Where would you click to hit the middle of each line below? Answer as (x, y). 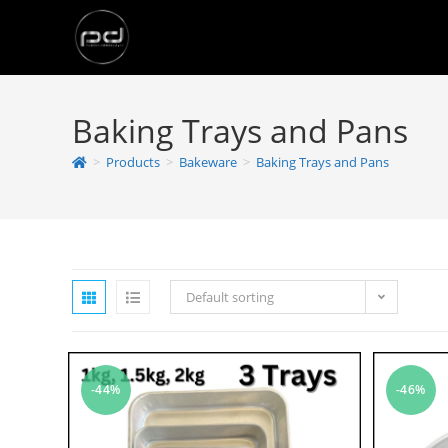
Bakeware (208, 162)
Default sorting (230, 297)
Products (133, 162)
